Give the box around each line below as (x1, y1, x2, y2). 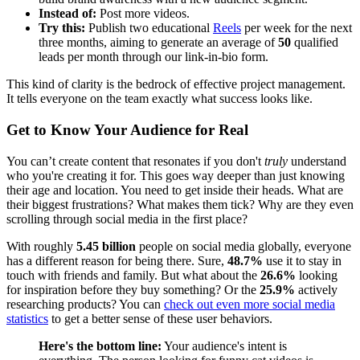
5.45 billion (76, 239, 136, 253)
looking (296, 268, 337, 282)
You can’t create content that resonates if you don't (6, 153, 264, 168)
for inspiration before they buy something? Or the (6, 282, 260, 297)
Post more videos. (96, 6, 190, 21)
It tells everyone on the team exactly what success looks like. (6, 92, 313, 106)
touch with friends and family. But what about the (6, 268, 260, 282)
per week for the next (241, 21, 352, 35)
